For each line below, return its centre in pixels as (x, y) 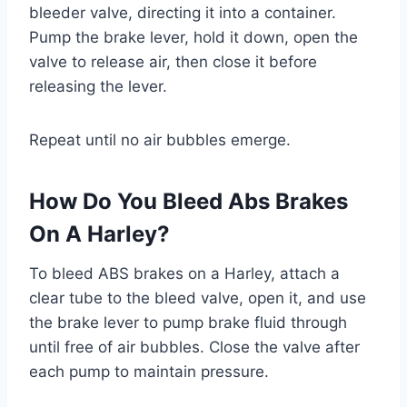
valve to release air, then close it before (173, 62)
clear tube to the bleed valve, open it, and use (198, 298)
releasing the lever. (98, 86)
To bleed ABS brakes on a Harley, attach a (184, 273)
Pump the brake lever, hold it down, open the (194, 37)
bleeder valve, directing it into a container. (183, 13)
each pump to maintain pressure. (149, 372)
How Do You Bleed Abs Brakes (189, 201)
